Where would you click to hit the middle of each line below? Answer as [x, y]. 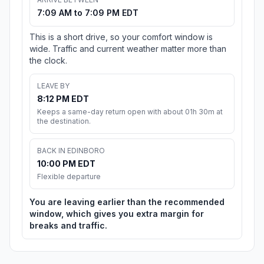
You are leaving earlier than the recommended [127, 202]
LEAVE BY [53, 86]
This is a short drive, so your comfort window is [121, 37]
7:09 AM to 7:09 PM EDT [88, 13]
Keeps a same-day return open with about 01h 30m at [130, 112]
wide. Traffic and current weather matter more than [128, 49]
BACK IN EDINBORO [71, 151]
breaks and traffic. [68, 226]
